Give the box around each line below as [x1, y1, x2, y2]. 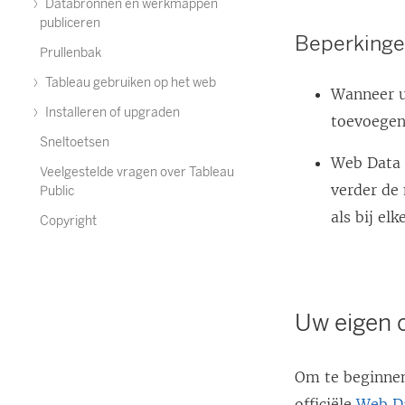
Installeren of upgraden [42, 105, 180, 120]
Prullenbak [40, 45, 101, 61]
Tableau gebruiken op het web [42, 75, 216, 90]
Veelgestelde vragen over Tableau [40, 165, 234, 180]
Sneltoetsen [40, 135, 109, 150]
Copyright [40, 213, 97, 229]
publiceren [40, 15, 100, 31]
